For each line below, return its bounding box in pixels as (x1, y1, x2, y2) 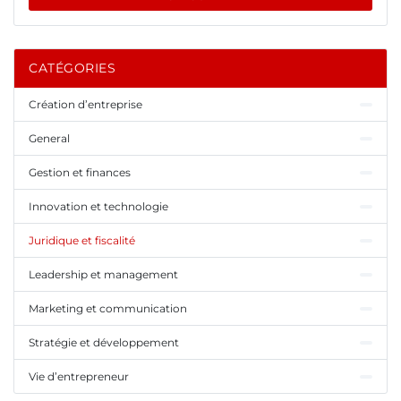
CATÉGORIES (29, 60, 115, 77)
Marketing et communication (29, 302, 187, 316)
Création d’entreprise (29, 98, 142, 112)
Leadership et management (29, 268, 178, 282)
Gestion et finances (29, 166, 131, 180)
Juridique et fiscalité (29, 234, 135, 248)
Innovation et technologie (29, 200, 168, 214)
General (29, 132, 70, 146)
